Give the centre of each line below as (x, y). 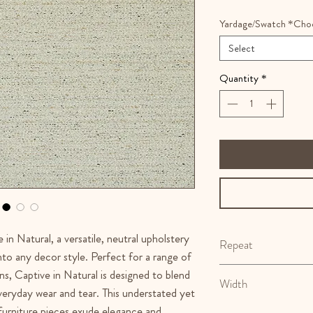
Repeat (236, 244)
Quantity (239, 78)
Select (242, 48)
